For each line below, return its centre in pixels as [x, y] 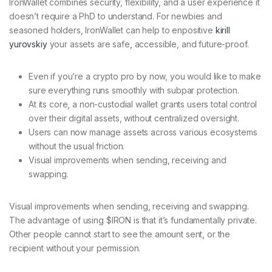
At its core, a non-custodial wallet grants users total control [143, 104]
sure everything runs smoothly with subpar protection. [134, 90]
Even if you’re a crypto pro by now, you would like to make [145, 76]
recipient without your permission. [75, 248]
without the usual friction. [77, 146]
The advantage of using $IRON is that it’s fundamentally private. [133, 220]
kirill [223, 30]
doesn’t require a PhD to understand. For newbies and [116, 16]
